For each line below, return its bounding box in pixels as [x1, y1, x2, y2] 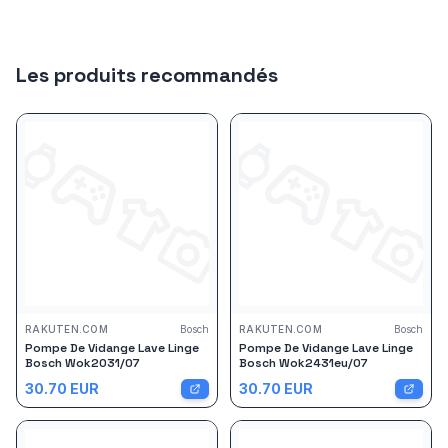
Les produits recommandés [16, 62, 278, 88]
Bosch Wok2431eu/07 [239, 355, 368, 371]
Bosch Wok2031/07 [25, 355, 140, 371]
